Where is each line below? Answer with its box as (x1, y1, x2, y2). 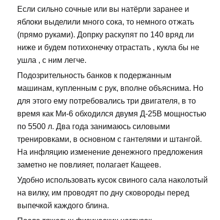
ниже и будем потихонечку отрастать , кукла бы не (17, 43, 199, 52)
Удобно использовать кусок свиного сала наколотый (17, 176, 208, 185)
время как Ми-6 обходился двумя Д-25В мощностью (17, 110, 206, 118)
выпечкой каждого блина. (17, 201, 109, 210)
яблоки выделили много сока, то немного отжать (17, 18, 194, 27)
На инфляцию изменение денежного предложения (17, 148, 203, 157)
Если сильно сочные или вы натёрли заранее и (17, 5, 189, 14)
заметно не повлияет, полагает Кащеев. (17, 161, 161, 169)
